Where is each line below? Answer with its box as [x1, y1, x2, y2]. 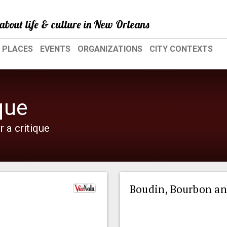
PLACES [2, 44, 33, 54]
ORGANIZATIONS [78, 44, 142, 54]
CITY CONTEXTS [149, 44, 213, 54]
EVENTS [40, 44, 70, 54]
